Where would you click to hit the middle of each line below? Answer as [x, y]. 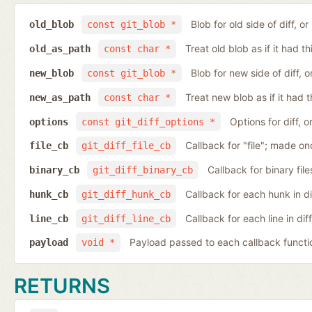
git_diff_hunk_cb [126, 194]
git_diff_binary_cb [142, 170]
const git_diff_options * [148, 122]
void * [98, 243]
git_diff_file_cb [126, 146]
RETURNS [62, 286]
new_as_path [60, 97]
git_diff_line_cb [126, 218]
